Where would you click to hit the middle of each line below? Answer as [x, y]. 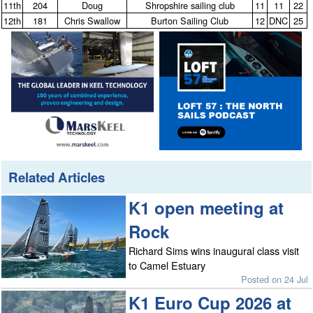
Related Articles [57, 177]
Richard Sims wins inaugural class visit [214, 250]
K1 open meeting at [206, 207]
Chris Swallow [93, 20]
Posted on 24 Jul [275, 279]
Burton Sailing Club [190, 20]
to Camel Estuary [167, 265]
